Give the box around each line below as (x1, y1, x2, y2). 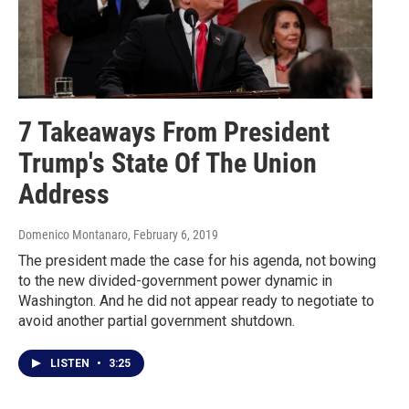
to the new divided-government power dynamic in (18, 272, 332, 290)
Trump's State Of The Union (18, 147, 317, 180)
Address (18, 178, 110, 211)
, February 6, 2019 (128, 227, 218, 243)
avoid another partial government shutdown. (18, 312, 295, 330)
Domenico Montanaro (18, 227, 128, 243)
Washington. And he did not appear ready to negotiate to (18, 292, 374, 310)
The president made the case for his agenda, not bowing (18, 252, 376, 270)
